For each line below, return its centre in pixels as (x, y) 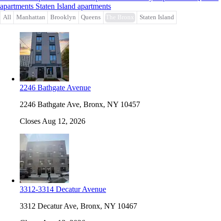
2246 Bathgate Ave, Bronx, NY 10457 (80, 104)
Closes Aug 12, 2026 (53, 121)
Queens (91, 18)
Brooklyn (63, 18)
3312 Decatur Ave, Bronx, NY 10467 (78, 206)
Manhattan (31, 18)
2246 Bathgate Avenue (55, 87)
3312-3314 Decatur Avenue (63, 189)
